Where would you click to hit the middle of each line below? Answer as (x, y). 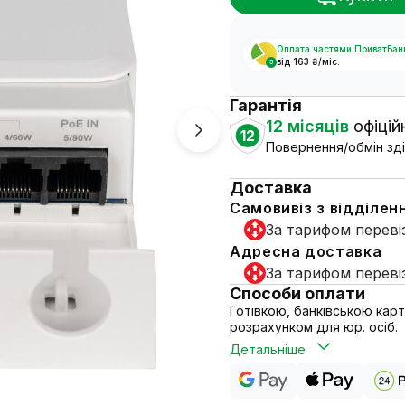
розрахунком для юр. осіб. (314, 327)
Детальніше (268, 349)
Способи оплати (297, 293)
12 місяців (307, 126)
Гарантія (266, 105)
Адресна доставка (306, 251)
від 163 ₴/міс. (308, 61)
